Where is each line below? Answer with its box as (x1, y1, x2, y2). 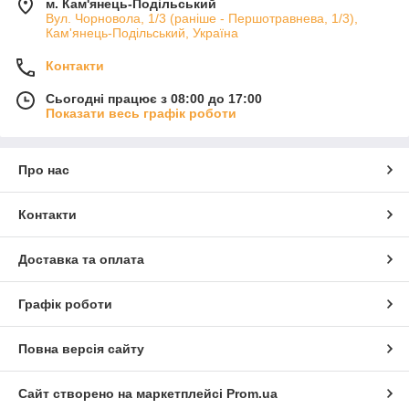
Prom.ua (226, 386, 278, 402)
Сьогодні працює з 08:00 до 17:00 (46, 91, 262, 107)
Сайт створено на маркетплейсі (18, 386, 226, 402)
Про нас (18, 163, 69, 178)
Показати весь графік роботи (46, 106, 236, 121)
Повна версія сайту (18, 341, 144, 357)
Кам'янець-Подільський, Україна (46, 26, 238, 41)
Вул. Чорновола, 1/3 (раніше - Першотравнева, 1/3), (46, 11, 358, 26)
